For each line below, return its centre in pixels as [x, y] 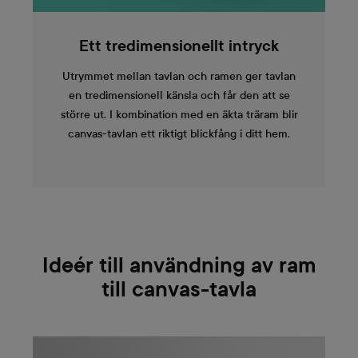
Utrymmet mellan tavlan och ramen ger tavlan [179, 76]
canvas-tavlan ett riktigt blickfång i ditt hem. [179, 133]
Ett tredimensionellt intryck [179, 46]
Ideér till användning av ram [179, 266]
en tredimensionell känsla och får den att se [179, 95]
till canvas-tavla [179, 290]
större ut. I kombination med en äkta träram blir [179, 114]
